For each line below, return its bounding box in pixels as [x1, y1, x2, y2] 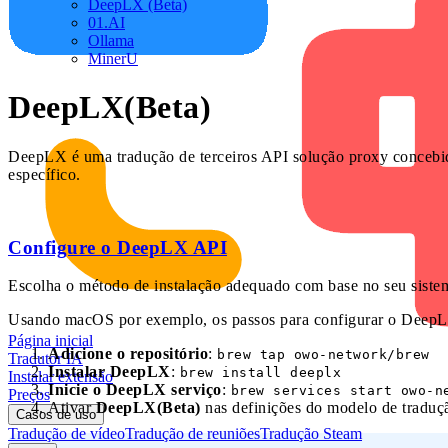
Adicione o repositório [48, 345, 208, 363]
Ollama [88, 32, 134, 49]
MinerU [88, 50, 138, 67]
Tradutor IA [8, 350, 83, 367]
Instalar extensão [8, 368, 113, 385]
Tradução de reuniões [125, 425, 260, 442]
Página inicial [8, 332, 93, 349]
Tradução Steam [260, 425, 362, 442]
